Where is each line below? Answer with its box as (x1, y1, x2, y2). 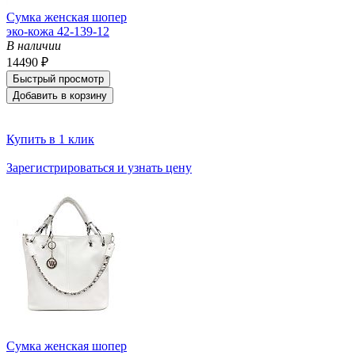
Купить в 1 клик (6, 132, 94, 146)
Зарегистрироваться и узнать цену (6, 160, 192, 174)
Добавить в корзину (13, 89, 107, 101)
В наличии (6, 38, 61, 52)
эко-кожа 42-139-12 (6, 24, 109, 38)
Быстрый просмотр (13, 72, 104, 85)
